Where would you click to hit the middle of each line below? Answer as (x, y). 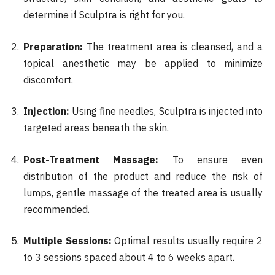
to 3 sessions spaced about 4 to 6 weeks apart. (129, 258)
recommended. (56, 209)
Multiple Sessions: (68, 241)
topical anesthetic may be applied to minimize (143, 63)
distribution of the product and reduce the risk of (143, 176)
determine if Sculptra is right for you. (104, 14)
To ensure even (211, 159)
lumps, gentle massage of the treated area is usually (143, 192)
